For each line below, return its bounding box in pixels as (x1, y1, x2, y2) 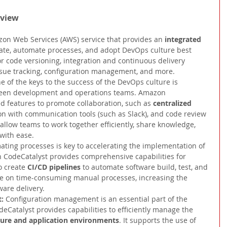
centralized (153, 98, 194, 108)
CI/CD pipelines (27, 162, 83, 172)
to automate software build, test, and (83, 162, 210, 172)
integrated (165, 34, 203, 45)
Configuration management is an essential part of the (6, 194, 190, 204)
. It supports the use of (119, 215, 198, 225)
